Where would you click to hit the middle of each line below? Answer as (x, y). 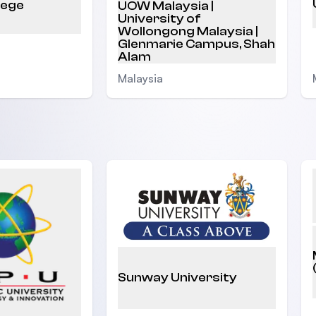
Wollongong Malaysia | (188, 31)
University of (160, 18)
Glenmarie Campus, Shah (197, 44)
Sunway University (178, 277)
